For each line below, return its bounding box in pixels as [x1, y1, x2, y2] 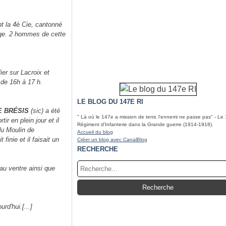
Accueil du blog [77, 129, 113, 135]
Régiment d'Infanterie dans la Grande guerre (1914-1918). [77, 122, 213, 127]
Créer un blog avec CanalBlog [77, 137, 147, 142]
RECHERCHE [77, 145, 118, 153]
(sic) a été [29, 107, 61, 115]
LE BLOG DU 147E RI [77, 98, 143, 105]
